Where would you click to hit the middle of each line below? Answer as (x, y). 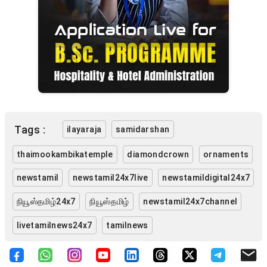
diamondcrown (158, 154)
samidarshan (143, 130)
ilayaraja (84, 130)
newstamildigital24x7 (206, 178)
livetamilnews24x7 (54, 225)
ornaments (226, 154)
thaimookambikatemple (65, 154)
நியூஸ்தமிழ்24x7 (46, 201)
